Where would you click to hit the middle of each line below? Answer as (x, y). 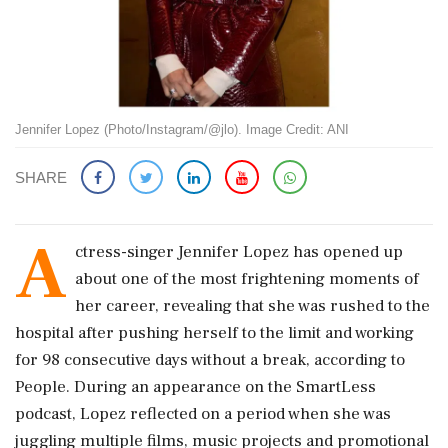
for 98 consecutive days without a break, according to (210, 359)
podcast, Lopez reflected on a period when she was (203, 413)
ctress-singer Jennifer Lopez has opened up (239, 251)
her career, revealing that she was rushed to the (252, 305)
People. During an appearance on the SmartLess (195, 386)
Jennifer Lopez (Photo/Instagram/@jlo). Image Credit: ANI (182, 129)
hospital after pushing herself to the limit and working (214, 332)
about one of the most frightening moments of (247, 278)
